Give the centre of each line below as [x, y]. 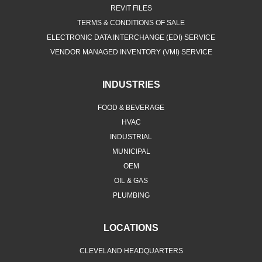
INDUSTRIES [131, 84]
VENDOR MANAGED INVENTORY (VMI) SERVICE [131, 52]
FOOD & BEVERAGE [131, 107]
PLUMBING [131, 195]
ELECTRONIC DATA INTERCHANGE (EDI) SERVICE [131, 37]
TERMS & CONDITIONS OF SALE [131, 23]
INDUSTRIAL [131, 137]
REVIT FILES [131, 8]
